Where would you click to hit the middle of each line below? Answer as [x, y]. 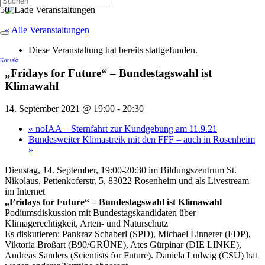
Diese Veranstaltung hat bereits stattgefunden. [113, 50]
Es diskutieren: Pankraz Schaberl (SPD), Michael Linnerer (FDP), [128, 234]
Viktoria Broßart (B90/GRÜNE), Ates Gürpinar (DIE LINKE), [123, 245]
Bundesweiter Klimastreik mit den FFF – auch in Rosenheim [142, 140]
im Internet [25, 192]
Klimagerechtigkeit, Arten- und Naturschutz [86, 224]
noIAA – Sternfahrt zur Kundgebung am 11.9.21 [125, 129]
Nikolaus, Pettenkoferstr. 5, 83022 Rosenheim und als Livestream [127, 181]
